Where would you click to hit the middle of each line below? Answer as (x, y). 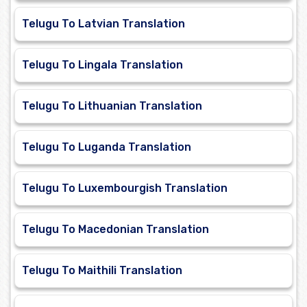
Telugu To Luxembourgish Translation (125, 188)
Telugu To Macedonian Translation (115, 230)
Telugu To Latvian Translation (103, 24)
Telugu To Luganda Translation (107, 147)
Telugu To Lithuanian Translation (112, 106)
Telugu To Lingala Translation (102, 65)
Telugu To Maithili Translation (102, 271)
